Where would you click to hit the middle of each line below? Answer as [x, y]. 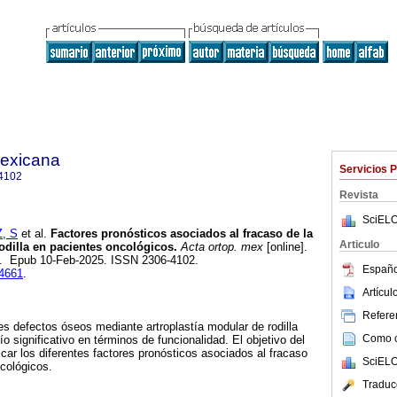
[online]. [285, 247]
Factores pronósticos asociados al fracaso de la [180, 234]
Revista [359, 195]
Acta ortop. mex [220, 247]
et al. [32, 234]
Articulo [359, 245]
